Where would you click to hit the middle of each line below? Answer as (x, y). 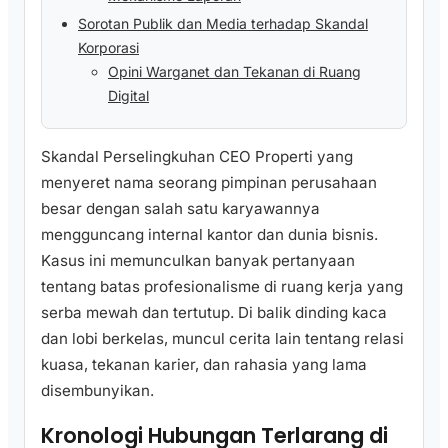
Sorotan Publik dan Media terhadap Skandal (223, 23)
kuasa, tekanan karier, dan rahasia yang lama (204, 365)
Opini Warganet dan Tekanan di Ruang (234, 71)
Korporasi (108, 47)
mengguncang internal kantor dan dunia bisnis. (209, 235)
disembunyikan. (97, 391)
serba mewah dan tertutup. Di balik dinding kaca (214, 313)
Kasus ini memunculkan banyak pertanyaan (198, 261)
